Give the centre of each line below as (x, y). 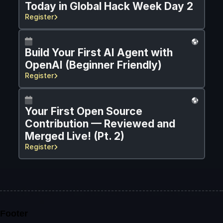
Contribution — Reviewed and (100, 124)
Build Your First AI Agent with (99, 53)
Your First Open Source (83, 111)
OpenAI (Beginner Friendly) (93, 65)
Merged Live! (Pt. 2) (74, 136)
